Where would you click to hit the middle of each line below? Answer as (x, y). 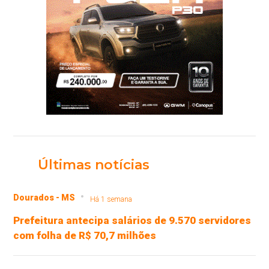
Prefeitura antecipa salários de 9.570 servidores (132, 220)
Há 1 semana (111, 199)
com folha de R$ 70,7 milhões (85, 235)
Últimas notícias (93, 165)
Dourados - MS (44, 197)
